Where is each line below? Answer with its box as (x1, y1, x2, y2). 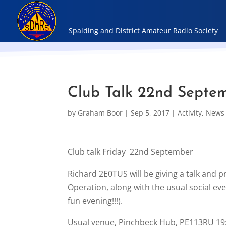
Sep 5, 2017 (131, 108, 170, 118)
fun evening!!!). (68, 195, 123, 206)
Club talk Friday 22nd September (68, 146, 194, 157)
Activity (178, 108, 202, 118)
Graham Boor (78, 108, 123, 118)
